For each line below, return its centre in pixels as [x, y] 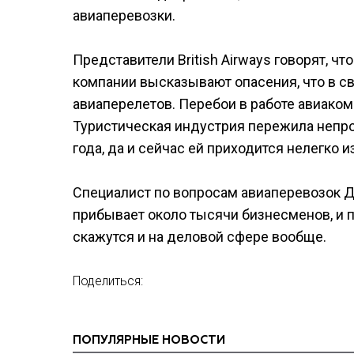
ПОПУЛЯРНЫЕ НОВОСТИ [149, 340]
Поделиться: [108, 281]
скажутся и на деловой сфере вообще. [200, 237]
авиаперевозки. [124, 15]
